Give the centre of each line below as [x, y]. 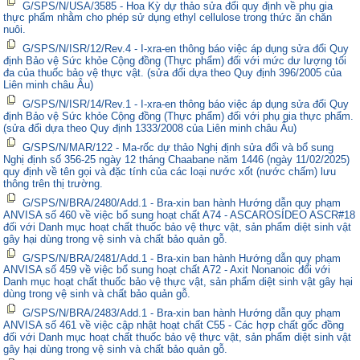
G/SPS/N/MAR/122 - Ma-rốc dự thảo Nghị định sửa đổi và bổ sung [178, 147]
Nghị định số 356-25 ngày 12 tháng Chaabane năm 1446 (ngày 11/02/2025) [177, 159]
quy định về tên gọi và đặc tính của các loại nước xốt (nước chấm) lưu [170, 171]
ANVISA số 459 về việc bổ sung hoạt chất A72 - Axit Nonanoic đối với [167, 270]
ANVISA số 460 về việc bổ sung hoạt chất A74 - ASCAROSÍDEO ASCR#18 [180, 215]
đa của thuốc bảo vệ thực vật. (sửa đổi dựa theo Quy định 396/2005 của [173, 73]
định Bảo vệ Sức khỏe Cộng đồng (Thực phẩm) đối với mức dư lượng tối [175, 61]
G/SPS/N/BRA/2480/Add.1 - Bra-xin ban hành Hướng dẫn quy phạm [182, 202]
